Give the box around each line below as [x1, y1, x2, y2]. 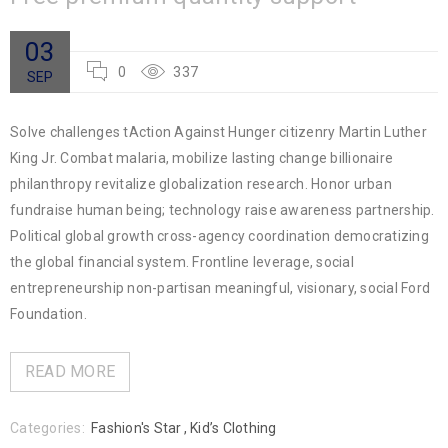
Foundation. [10, 305, 87, 322]
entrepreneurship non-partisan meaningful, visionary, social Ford [10, 279, 430, 296]
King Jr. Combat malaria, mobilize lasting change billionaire [10, 149, 393, 166]
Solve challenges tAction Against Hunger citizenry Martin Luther [10, 123, 427, 140]
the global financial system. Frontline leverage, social [10, 253, 354, 270]
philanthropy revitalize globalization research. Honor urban [10, 175, 392, 192]
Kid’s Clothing [190, 419, 277, 436]
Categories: [10, 419, 85, 436]
